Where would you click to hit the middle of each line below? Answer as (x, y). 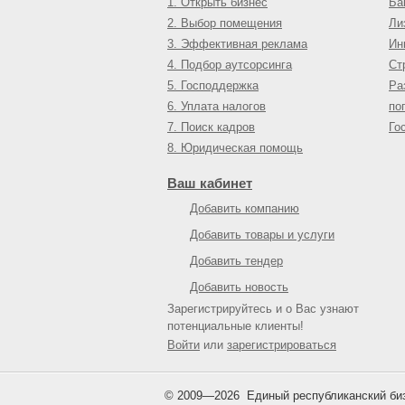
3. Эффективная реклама (237, 44)
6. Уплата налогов (217, 106)
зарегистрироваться (282, 345)
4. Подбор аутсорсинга (230, 65)
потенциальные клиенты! (235, 326)
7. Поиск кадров (211, 127)
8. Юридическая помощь (235, 148)
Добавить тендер (236, 261)
